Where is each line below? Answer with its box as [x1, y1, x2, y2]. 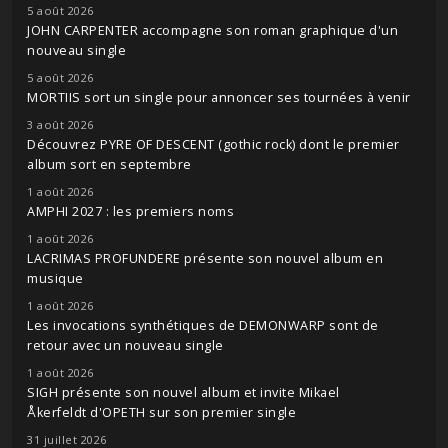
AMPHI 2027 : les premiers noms [27, 202, 234, 220]
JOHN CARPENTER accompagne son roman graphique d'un [27, 21, 398, 39]
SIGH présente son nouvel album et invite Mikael [27, 383, 340, 401]
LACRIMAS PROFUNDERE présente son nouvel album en [27, 249, 383, 267]
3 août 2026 [27, 116, 94, 132]
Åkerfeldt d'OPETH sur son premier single [27, 403, 296, 421]
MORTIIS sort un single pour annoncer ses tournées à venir [27, 88, 411, 106]
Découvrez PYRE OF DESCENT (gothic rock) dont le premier [27, 135, 400, 153]
